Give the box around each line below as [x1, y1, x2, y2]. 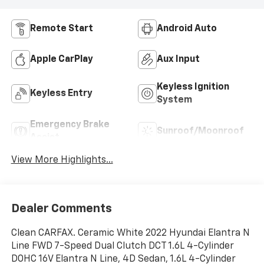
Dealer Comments [11, 202, 112, 214]
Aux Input [157, 55, 200, 65]
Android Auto [157, 24, 217, 34]
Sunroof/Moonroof [157, 127, 244, 137]
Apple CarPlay [29, 55, 93, 65]
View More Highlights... [11, 156, 113, 166]
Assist [29, 133, 60, 143]
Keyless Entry [29, 89, 93, 99]
